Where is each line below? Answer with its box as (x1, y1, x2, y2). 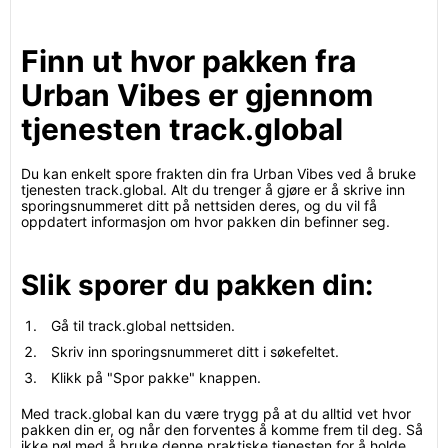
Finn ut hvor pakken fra (21, 43, 356, 79)
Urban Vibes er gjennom (21, 77, 373, 113)
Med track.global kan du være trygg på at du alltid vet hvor (21, 405, 411, 422)
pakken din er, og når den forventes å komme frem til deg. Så (21, 421, 423, 438)
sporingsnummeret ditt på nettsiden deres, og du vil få (21, 197, 377, 214)
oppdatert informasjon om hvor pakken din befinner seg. (21, 213, 390, 230)
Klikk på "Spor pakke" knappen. (51, 369, 261, 386)
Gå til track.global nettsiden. (51, 317, 235, 334)
